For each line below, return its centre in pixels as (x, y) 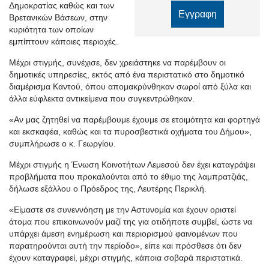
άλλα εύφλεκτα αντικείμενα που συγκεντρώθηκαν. (102, 98)
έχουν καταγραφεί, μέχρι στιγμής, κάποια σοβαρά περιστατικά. (126, 258)
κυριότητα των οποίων (51, 29)
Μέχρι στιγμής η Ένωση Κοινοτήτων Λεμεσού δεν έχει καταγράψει (132, 165)
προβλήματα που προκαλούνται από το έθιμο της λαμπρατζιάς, (128, 177)
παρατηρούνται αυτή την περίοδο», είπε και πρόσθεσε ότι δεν (125, 246)
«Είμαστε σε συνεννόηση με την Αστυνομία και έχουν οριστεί (122, 210)
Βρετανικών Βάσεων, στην (58, 17)
